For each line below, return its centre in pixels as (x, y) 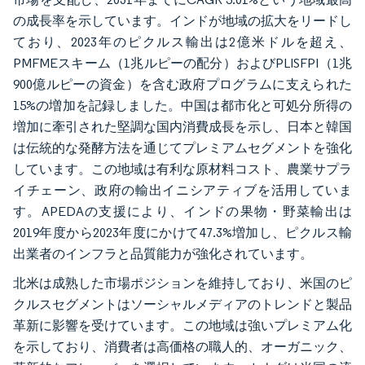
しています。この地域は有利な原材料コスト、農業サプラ (182, 169)
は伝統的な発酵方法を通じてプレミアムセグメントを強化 (182, 147)
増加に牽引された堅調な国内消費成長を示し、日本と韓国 (182, 126)
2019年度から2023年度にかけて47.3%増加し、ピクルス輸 (182, 232)
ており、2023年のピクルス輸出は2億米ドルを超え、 (182, 42)
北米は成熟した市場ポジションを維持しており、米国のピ (182, 283)
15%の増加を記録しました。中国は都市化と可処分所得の (182, 105)
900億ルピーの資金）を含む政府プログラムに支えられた (182, 84)
